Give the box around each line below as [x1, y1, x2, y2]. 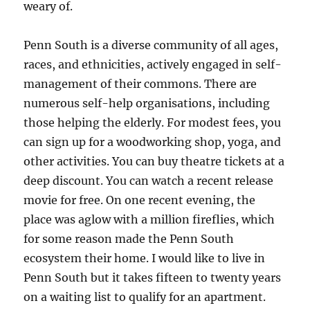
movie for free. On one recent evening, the [24, 193, 256, 208]
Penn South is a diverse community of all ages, [24, 38, 279, 53]
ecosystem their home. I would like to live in [24, 251, 266, 266]
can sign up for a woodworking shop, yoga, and [24, 135, 282, 149]
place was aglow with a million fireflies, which [24, 212, 275, 227]
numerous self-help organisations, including [24, 96, 271, 111]
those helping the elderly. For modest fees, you [24, 116, 282, 130]
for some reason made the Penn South [24, 232, 235, 246]
